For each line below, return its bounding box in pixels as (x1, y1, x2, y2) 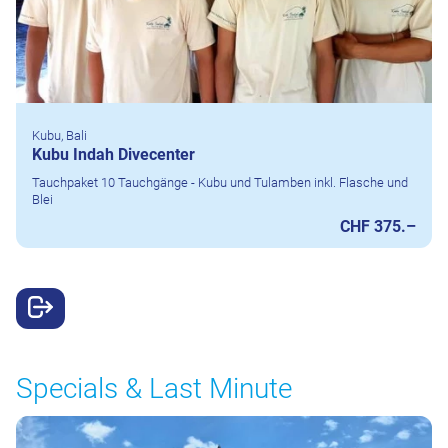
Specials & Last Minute (16, 371, 292, 405)
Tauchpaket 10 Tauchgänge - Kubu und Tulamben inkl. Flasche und (32, 175, 408, 191)
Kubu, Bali (32, 128, 87, 144)
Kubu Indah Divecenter (32, 145, 195, 165)
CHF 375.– (340, 217, 416, 237)
